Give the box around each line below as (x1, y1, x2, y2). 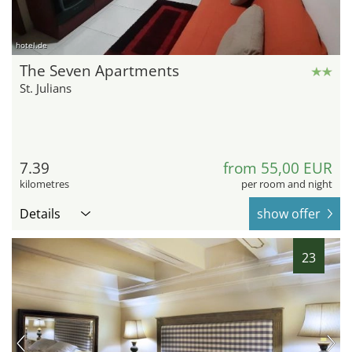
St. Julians (20, 79, 71, 96)
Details (20, 204, 60, 222)
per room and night (241, 176, 332, 191)
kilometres (20, 176, 69, 191)
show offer (257, 204, 321, 222)
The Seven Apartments (20, 60, 179, 81)
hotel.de (16, 38, 47, 50)
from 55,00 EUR (223, 157, 332, 178)
